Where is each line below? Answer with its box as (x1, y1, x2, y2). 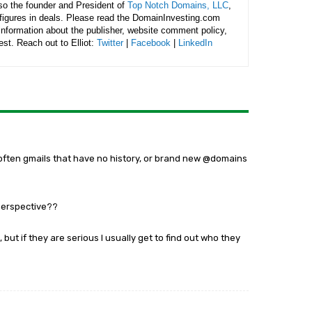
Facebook (131, 38, 171, 48)
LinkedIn (178, 38, 212, 48)
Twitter (97, 38, 123, 48)
